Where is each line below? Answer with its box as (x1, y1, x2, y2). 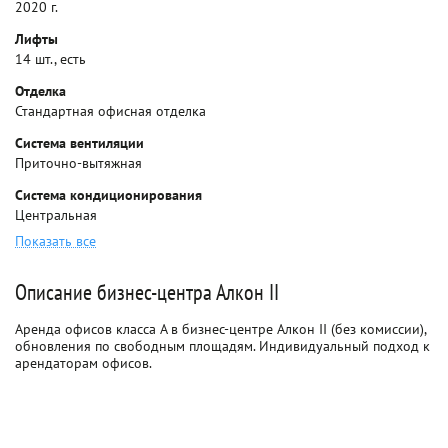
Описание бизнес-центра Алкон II (15, 278, 279, 306)
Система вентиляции (15, 134, 144, 152)
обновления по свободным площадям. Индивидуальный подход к (15, 337, 430, 355)
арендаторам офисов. (15, 354, 152, 372)
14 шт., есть (15, 50, 86, 68)
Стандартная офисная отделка (15, 102, 206, 120)
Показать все (15, 232, 96, 250)
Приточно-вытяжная (15, 154, 142, 172)
